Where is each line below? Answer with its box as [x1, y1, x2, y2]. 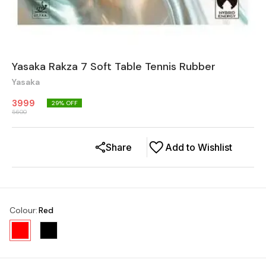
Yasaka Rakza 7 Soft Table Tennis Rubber [12, 59, 216, 74]
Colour [9, 205, 36, 216]
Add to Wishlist [165, 141, 232, 154]
